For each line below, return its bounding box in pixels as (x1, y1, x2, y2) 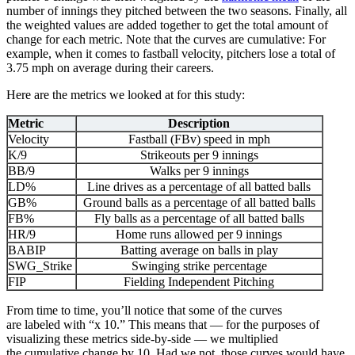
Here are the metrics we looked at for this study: (6, 87, 245, 101)
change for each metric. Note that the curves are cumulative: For (6, 32, 326, 46)
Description (168, 116, 231, 130)
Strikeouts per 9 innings (140, 147, 258, 162)
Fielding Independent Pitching (124, 274, 275, 288)
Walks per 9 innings (150, 163, 249, 177)
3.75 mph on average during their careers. (6, 60, 214, 74)
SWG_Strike (8, 258, 72, 273)
